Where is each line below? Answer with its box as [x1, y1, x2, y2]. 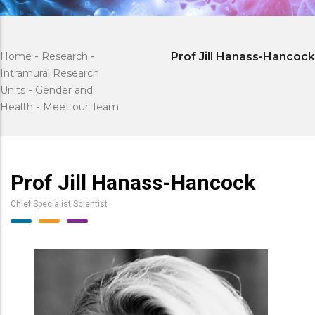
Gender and [35, 84, 93, 96]
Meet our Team [43, 101, 119, 113]
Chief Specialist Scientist [11, 199, 108, 209]
